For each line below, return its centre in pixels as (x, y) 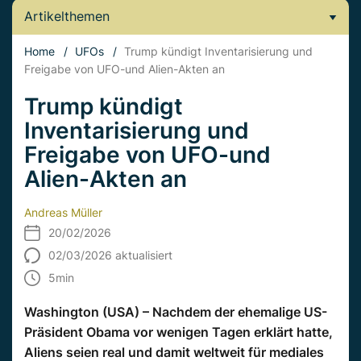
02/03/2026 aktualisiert (110, 255)
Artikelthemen (67, 16)
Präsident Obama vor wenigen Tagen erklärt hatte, (178, 332)
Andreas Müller (63, 212)
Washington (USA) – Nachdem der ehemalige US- (176, 312)
